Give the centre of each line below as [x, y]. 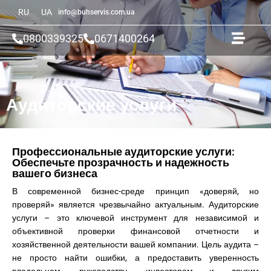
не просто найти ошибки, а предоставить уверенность [135, 258]
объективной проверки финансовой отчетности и [135, 231]
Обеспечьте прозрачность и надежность [121, 162]
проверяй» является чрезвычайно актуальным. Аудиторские [135, 204]
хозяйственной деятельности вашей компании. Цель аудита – [135, 244]
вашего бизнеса [55, 173]
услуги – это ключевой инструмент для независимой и [135, 218]
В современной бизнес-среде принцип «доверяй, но [135, 191]
